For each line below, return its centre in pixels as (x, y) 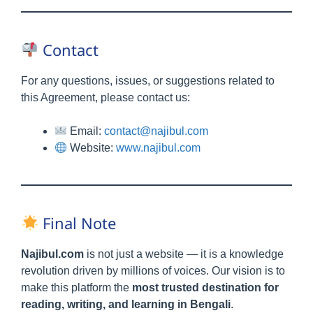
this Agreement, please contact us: (105, 97)
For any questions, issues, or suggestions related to (148, 81)
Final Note (78, 223)
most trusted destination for (205, 287)
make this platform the (77, 287)
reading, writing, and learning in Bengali (126, 304)
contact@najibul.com (156, 131)
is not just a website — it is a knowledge (184, 254)
